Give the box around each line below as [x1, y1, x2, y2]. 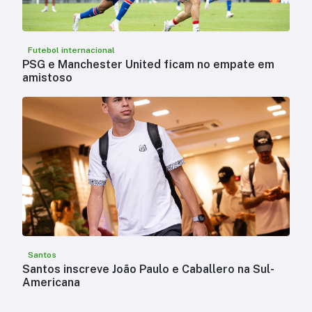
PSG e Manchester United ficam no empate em [22, 58, 274, 72]
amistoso [22, 71, 72, 85]
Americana [22, 276, 80, 290]
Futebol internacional [28, 45, 115, 56]
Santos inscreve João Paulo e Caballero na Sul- [22, 263, 274, 276]
